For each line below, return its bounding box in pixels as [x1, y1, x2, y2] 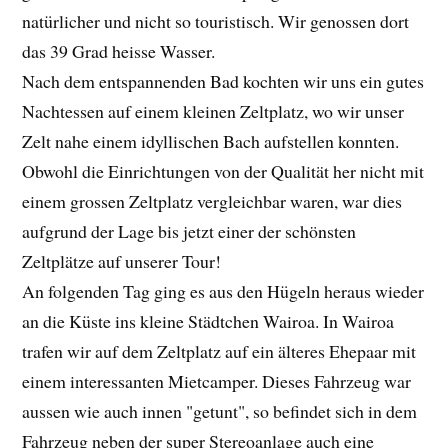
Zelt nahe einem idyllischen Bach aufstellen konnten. [22, 129, 400, 154]
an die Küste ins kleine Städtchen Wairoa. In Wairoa [22, 309, 395, 334]
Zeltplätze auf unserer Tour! [22, 249, 222, 274]
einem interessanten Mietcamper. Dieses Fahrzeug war [22, 369, 412, 394]
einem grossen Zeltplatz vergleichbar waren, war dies [22, 189, 403, 214]
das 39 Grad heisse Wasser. [22, 39, 216, 64]
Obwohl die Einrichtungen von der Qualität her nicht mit [22, 159, 425, 184]
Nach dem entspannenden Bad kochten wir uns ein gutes [22, 69, 425, 94]
